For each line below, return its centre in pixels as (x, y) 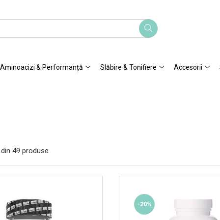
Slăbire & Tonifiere (128, 67)
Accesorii (188, 67)
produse (35, 151)
